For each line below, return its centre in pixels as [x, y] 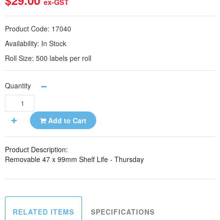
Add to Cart [66, 120]
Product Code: [28, 28]
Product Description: [36, 149]
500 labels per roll [64, 58]
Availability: [23, 43]
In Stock [54, 43]
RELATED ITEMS [43, 212]
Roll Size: [20, 58]
